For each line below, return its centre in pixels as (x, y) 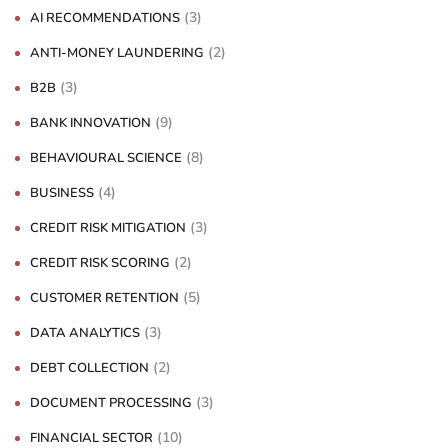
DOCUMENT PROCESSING (111, 402)
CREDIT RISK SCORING (100, 262)
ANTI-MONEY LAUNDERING (117, 52)
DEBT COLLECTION (89, 367)
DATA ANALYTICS (85, 332)
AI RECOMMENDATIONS (105, 17)
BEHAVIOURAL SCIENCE (106, 157)
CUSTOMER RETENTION (104, 297)
